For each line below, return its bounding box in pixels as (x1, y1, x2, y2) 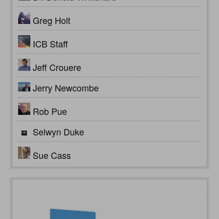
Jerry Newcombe (33, 81, 99, 94)
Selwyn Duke (33, 125, 84, 138)
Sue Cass (33, 149, 71, 162)
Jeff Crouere (33, 61, 81, 74)
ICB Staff (33, 37, 68, 50)
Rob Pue (33, 105, 67, 118)
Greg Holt (33, 14, 70, 27)
